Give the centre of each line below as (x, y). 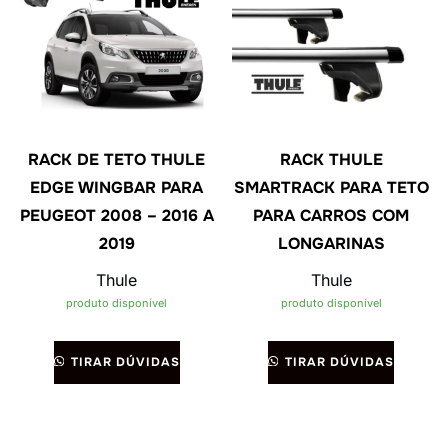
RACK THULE (331, 159)
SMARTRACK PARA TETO (331, 187)
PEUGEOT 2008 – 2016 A (116, 215)
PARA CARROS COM (331, 215)
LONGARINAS (331, 243)
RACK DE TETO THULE (117, 159)
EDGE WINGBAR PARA (117, 187)
